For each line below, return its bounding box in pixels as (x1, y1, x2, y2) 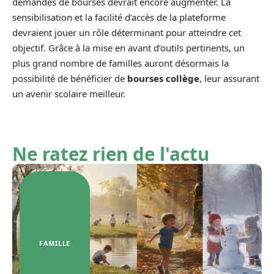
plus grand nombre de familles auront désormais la (12, 57, 229, 69)
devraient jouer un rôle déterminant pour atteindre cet (12, 26, 241, 39)
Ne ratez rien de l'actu (12, 141, 209, 166)
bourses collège (127, 72, 199, 84)
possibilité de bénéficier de (12, 72, 127, 84)
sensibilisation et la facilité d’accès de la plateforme (12, 11, 226, 23)
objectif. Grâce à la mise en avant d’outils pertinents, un (12, 42, 245, 54)
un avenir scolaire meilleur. (12, 87, 125, 100)
